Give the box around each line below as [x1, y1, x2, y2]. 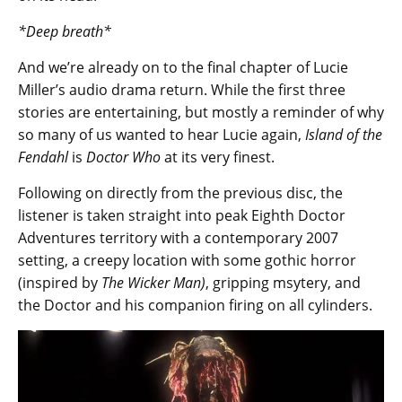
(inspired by [18, 272, 101, 293]
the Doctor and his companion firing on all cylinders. [18, 294, 372, 315]
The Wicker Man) [101, 272, 205, 293]
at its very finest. [161, 146, 275, 167]
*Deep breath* [18, 21, 111, 41]
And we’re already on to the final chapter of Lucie [18, 57, 348, 77]
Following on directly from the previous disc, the [18, 182, 343, 203]
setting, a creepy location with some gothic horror [18, 249, 356, 270]
